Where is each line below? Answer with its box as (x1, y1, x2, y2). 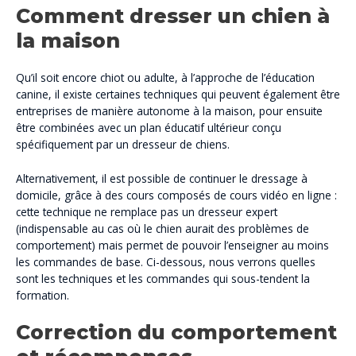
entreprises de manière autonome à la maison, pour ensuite (16, 103, 323, 118)
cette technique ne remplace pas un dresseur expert (16, 203, 277, 219)
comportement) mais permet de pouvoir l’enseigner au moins (16, 237, 329, 253)
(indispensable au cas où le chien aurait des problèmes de (16, 220, 309, 236)
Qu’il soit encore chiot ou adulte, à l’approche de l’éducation (16, 69, 315, 85)
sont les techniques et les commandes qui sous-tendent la (16, 270, 310, 286)
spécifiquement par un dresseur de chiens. (16, 136, 230, 152)
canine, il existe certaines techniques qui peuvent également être (16, 86, 340, 102)
